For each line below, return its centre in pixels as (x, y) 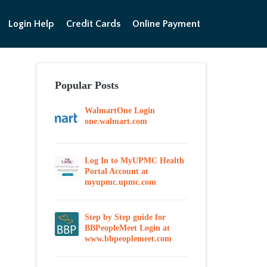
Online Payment (166, 24)
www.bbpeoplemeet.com (128, 239)
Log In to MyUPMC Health (134, 161)
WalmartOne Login (120, 111)
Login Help (31, 24)
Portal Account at (117, 171)
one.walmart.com (116, 121)
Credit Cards (93, 24)
